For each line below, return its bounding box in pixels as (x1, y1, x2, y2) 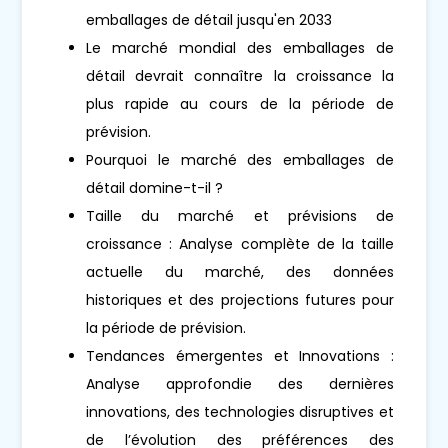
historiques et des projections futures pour (86, 289, 394, 310)
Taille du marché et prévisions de (86, 205, 394, 226)
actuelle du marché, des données (86, 261, 394, 282)
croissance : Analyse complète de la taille (86, 233, 394, 254)
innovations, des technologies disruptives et (86, 401, 394, 422)
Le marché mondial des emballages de (86, 37, 394, 58)
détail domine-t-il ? (86, 177, 224, 198)
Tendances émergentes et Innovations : (86, 345, 394, 366)
